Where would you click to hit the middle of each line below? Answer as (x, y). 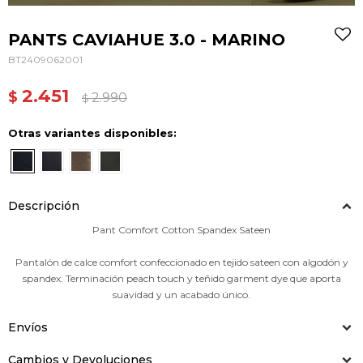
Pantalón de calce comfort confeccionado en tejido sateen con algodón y (181, 262)
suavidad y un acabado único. (181, 295)
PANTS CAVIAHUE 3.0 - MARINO (147, 40)
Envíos (28, 327)
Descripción (44, 206)
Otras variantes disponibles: (92, 133)
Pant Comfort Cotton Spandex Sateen (181, 230)
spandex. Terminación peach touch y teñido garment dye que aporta (181, 278)
